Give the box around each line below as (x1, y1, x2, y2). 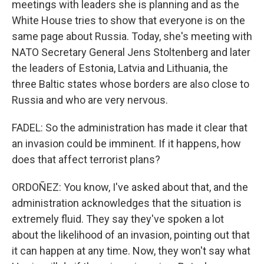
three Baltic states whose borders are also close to (12, 78, 249, 90)
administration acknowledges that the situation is (12, 197, 242, 209)
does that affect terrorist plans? (12, 153, 160, 166)
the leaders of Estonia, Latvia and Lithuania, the (12, 62, 228, 74)
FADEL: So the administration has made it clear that (12, 121, 247, 134)
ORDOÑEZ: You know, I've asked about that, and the (12, 181, 248, 193)
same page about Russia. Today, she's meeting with (12, 30, 252, 42)
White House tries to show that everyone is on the (12, 14, 245, 27)
